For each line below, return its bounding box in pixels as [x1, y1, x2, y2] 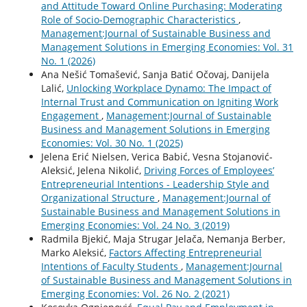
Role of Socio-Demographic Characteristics [40, 12, 238, 26]
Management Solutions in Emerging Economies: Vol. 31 [40, 40, 293, 53]
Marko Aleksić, [40, 245, 109, 259]
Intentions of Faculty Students [40, 259, 181, 273]
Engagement [40, 108, 101, 122]
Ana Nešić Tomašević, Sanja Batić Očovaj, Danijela [40, 67, 269, 81]
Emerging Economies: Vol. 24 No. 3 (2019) [40, 218, 230, 232]
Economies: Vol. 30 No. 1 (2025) [40, 136, 183, 149]
